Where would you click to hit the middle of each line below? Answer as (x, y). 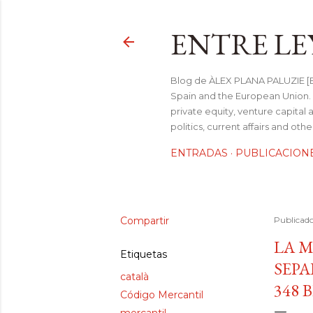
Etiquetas (144, 254)
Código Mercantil (162, 295)
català (134, 277)
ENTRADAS (199, 153)
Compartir (145, 221)
